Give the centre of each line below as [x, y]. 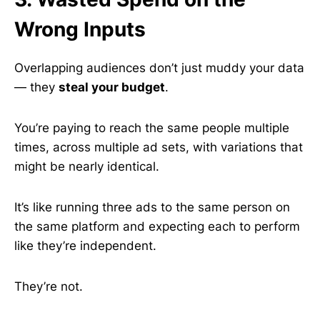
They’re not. [49, 286]
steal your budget [112, 87]
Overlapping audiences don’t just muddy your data [159, 68]
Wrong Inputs [80, 29]
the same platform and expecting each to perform [157, 226]
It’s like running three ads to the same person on [152, 207]
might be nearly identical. [87, 166]
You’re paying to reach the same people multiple [152, 128]
